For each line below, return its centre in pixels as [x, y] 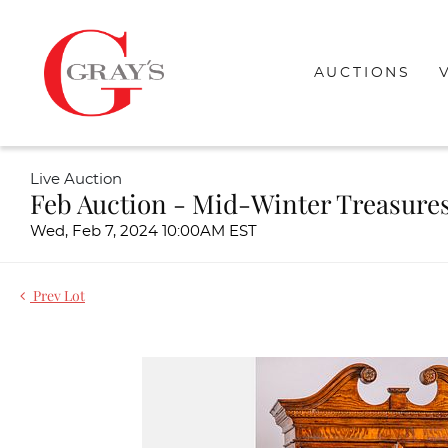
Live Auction [76, 179]
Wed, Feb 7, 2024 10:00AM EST [143, 231]
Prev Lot [57, 295]
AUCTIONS [362, 72]
